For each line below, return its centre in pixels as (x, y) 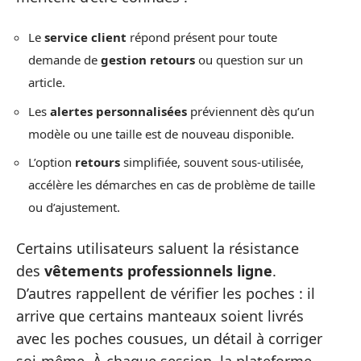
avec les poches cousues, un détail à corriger (169, 338)
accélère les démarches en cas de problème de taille (172, 185)
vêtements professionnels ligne (158, 270)
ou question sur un (249, 60)
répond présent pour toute (202, 37)
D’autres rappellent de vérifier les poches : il (166, 293)
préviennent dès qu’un (251, 111)
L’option (52, 162)
